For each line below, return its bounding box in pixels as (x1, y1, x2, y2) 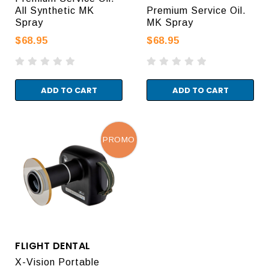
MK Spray (147, 17, 193, 28)
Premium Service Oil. (147, 5, 246, 16)
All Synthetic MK (15, 5, 94, 16)
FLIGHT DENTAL (15, 238, 91, 253)
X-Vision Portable (15, 256, 100, 267)
